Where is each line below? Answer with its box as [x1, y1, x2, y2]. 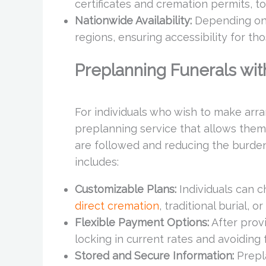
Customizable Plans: [75, 182, 176, 195]
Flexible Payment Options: [75, 216, 209, 229]
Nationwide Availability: [75, 14, 192, 27]
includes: [75, 155, 119, 168]
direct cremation [75, 199, 159, 212]
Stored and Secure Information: [75, 249, 234, 262]
